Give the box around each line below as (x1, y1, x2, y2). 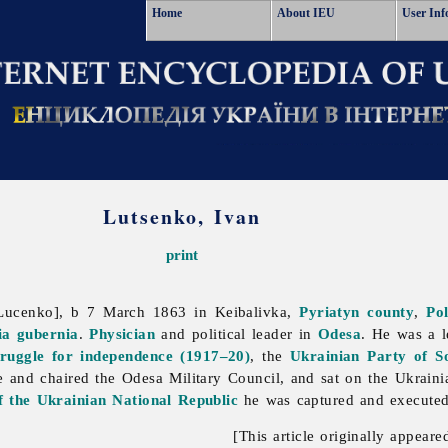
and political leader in (155, 325, 318, 343)
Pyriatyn (299, 303, 360, 321)
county (367, 303, 415, 321)
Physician (89, 325, 156, 343)
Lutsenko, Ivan (103, 202, 262, 231)
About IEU (277, 6, 335, 20)
